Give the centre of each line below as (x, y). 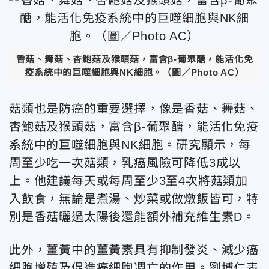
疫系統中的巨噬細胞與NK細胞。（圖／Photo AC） (134, 72)
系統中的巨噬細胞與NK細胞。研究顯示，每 (130, 144)
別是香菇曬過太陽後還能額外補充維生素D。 (132, 216)
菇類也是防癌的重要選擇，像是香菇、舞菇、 (134, 108)
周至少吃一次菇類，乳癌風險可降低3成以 (125, 162)
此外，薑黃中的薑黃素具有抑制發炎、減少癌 (134, 249)
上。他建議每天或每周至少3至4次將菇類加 (128, 180)
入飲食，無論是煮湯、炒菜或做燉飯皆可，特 (134, 198)
